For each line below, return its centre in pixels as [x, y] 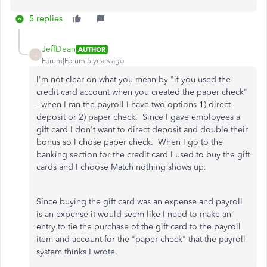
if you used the [202, 80]
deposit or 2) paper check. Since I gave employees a [138, 117]
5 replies [46, 19]
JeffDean [59, 49]
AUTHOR [92, 49]
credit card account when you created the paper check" [143, 92]
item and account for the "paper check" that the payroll [141, 239]
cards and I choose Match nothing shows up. [121, 167]
